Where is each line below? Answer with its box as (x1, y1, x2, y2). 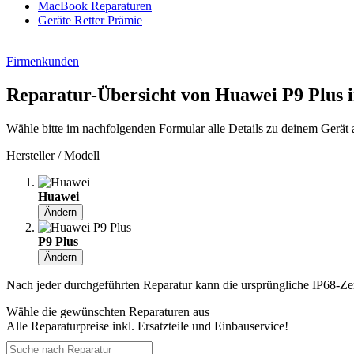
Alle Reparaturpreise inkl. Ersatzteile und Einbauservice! (6, 319, 288, 333)
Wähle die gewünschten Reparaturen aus (6, 305, 209, 319)
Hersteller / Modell (6, 149, 100, 163)
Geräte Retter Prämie (38, 13, 142, 28)
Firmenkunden (6, 55, 79, 69)
